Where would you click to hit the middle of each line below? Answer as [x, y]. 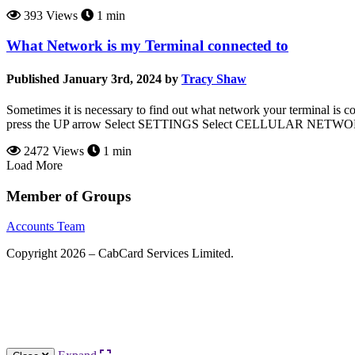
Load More [34, 165]
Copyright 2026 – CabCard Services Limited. [120, 254]
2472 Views [52, 151]
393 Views [49, 15]
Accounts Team [46, 227]
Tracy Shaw [214, 78]
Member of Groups [69, 196]
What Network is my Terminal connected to [147, 46]
